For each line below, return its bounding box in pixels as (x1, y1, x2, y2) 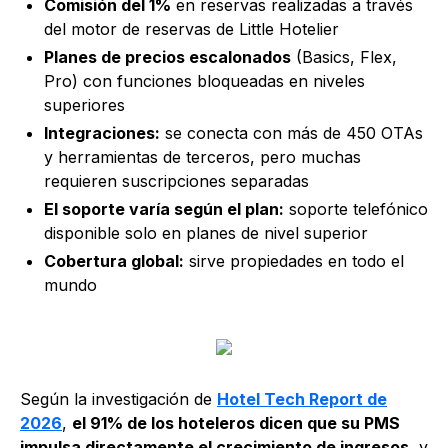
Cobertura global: (44, 250, 184, 271)
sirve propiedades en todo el (184, 250, 404, 271)
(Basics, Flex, (291, 46, 397, 67)
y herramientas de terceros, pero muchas (44, 146, 361, 167)
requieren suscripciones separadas (44, 170, 309, 191)
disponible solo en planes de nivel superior (44, 222, 368, 243)
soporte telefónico (284, 198, 428, 219)
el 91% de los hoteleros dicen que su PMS (72, 412, 400, 433)
